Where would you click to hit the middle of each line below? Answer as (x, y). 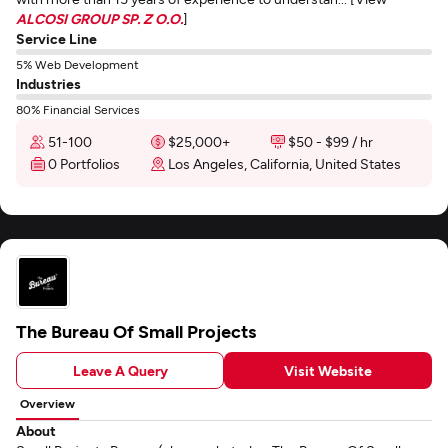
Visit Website (328, 370)
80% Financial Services (78, 109)
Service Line (56, 38)
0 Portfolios (84, 163)
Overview (47, 403)
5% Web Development (77, 64)
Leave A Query (120, 370)
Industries (48, 83)
